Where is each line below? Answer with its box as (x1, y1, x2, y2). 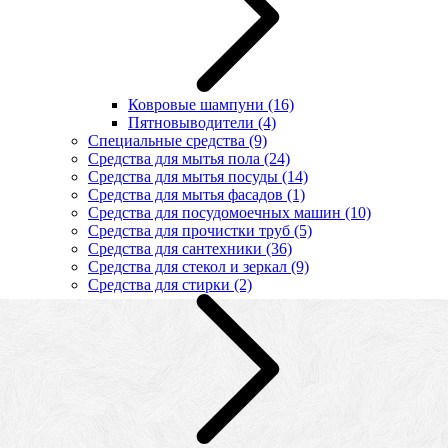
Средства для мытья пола (88, 149, 264, 167)
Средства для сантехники (88, 239, 266, 257)
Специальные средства (88, 131, 249, 149)
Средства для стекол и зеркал (88, 257, 291, 275)
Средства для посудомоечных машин (88, 203, 345, 221)
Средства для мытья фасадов (88, 185, 287, 203)
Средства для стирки (88, 275, 234, 293)
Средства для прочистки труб (88, 221, 294, 239)
